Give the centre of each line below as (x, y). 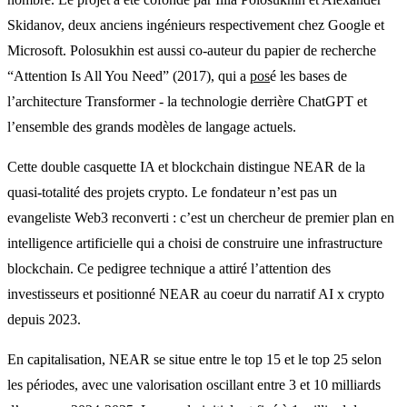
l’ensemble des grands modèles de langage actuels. (152, 126)
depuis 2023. (44, 319)
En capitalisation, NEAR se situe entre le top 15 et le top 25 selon (194, 359)
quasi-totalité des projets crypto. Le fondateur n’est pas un (172, 192)
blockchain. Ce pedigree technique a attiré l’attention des (169, 268)
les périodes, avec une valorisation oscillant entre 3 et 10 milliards (194, 384)
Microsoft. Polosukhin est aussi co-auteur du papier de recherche (192, 50)
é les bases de (308, 75)
